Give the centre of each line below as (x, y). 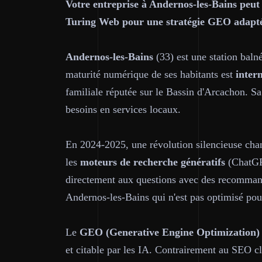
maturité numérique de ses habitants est (151, 74)
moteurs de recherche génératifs (153, 162)
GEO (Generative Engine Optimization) (170, 232)
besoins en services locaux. (123, 109)
